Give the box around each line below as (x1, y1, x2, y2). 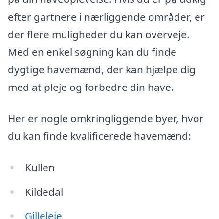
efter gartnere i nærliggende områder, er (8, 10, 205, 24)
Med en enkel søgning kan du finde (8, 45, 176, 59)
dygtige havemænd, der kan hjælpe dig (8, 63, 196, 77)
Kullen (24, 160, 55, 174)
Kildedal (24, 184, 63, 198)
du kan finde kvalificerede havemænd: (8, 129, 191, 143)
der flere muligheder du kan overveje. (8, 27, 190, 42)
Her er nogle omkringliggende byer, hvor (8, 111, 204, 125)
